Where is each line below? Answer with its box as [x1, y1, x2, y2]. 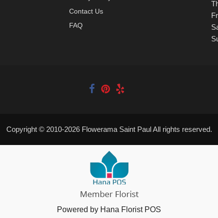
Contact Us [69, 7, 103, 16]
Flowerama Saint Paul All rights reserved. [79, 125, 212, 134]
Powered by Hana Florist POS [57, 205, 161, 214]
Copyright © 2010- [6, 125, 64, 134]
